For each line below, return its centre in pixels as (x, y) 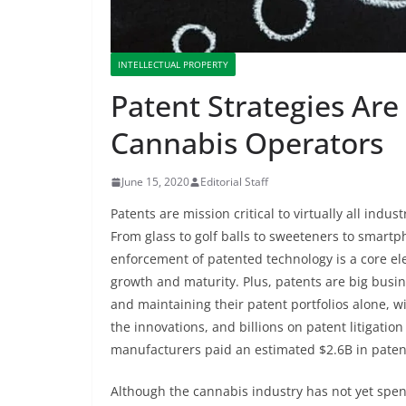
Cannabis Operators (247, 143)
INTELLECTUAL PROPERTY (173, 65)
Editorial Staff (234, 182)
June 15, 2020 (155, 182)
